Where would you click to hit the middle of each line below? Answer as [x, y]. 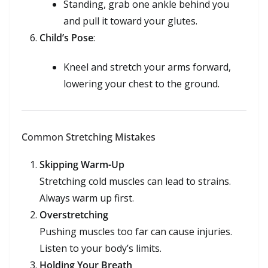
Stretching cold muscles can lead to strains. [135, 181]
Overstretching [74, 214]
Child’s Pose [66, 37]
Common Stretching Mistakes [89, 137]
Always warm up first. [87, 198]
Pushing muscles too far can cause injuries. [136, 231]
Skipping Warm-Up [82, 164]
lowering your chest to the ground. [141, 83]
